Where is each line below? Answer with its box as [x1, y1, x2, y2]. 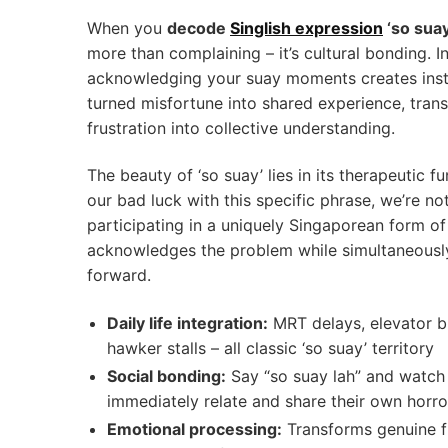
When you [87, 17, 167, 38]
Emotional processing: [107, 419, 282, 439]
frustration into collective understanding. [87, 117, 395, 138]
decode [167, 17, 230, 38]
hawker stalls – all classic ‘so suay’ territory [107, 338, 434, 358]
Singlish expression [230, 17, 383, 38]
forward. [87, 265, 151, 286]
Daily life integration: [107, 313, 268, 333]
